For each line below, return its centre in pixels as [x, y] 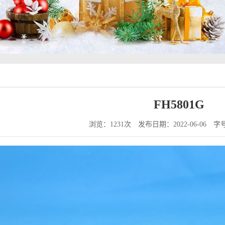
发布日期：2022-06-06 [172, 124]
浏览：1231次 [113, 124]
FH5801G [179, 104]
